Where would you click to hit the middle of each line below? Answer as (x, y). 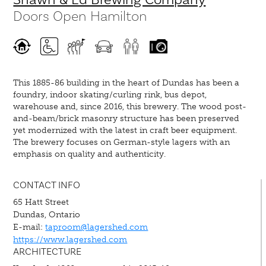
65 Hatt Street (41, 202)
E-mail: (29, 227)
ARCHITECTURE (47, 252)
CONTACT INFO (47, 186)
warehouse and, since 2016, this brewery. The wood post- (130, 107)
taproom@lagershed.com (97, 227)
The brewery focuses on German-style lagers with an (122, 142)
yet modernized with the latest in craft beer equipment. (125, 131)
